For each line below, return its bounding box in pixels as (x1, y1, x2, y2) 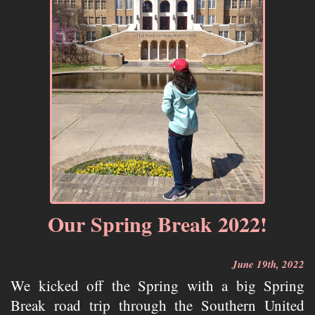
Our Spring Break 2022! (48, 208, 267, 239)
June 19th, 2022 (232, 256, 304, 271)
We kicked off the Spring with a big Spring (11, 275, 304, 295)
